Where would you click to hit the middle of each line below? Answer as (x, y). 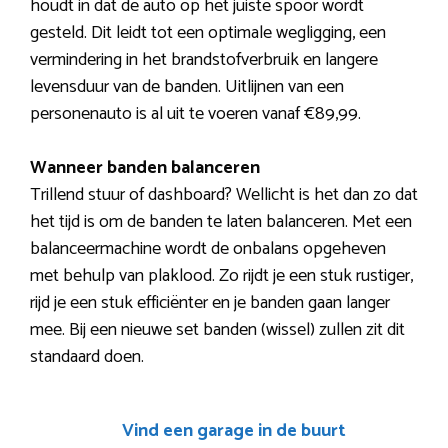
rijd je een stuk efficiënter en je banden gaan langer (210, 302)
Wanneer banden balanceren (145, 167)
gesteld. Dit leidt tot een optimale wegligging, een (208, 32)
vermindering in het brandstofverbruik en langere (204, 59)
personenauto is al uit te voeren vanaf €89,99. (195, 113)
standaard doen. (87, 356)
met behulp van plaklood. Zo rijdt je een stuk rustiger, (221, 275)
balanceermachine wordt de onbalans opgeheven (208, 248)
